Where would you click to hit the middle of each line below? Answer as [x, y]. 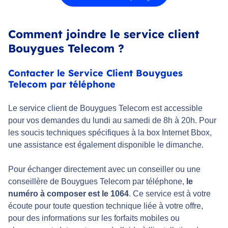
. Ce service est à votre [170, 194]
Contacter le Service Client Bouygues [95, 73]
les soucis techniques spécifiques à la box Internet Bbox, [110, 133]
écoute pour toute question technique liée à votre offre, [106, 206]
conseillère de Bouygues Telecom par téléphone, [97, 182]
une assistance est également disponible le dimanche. [106, 145]
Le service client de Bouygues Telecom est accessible [105, 108]
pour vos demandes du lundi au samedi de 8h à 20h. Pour [112, 121]
